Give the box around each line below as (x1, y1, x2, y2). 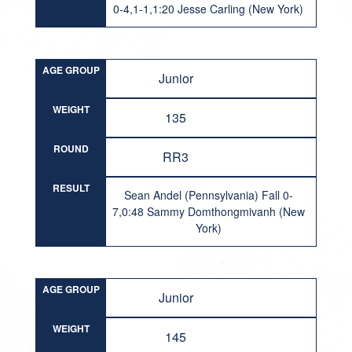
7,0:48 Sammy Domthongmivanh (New (112, 203, 305, 219)
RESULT (52, 181, 90, 195)
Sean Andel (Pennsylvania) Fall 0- (123, 187, 293, 203)
